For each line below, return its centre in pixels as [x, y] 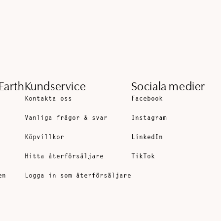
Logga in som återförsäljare [78, 176]
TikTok [143, 157]
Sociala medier [168, 87]
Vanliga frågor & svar [66, 118]
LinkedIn [147, 138]
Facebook [147, 99]
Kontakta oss [48, 99]
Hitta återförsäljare [64, 157]
